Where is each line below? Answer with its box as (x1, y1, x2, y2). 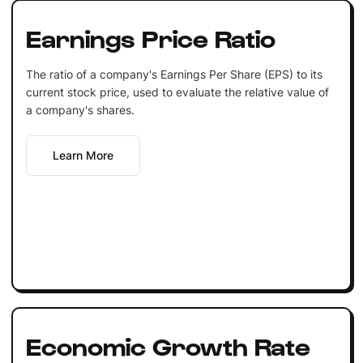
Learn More (52, 147, 113, 162)
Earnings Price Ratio (25, 22, 275, 52)
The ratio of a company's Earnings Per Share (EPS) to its (25, 66, 322, 81)
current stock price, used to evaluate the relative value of (25, 84, 329, 99)
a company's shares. (25, 102, 135, 117)
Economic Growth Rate (25, 330, 310, 360)
